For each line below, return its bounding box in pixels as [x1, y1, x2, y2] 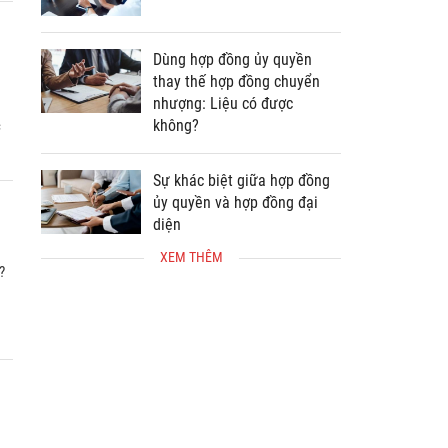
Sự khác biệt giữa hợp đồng [153, 199, 330, 218]
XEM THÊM [159, 277, 223, 293]
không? [153, 144, 199, 163]
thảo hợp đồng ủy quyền [153, 3, 308, 22]
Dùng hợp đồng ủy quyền [153, 78, 312, 97]
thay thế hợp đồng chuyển [153, 100, 320, 119]
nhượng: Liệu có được [153, 122, 293, 141]
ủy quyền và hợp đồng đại [153, 221, 318, 240]
